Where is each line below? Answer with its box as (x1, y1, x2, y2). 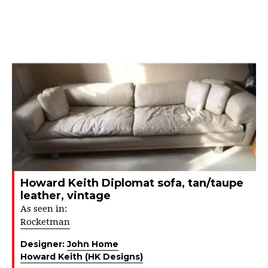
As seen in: (20, 203, 67, 215)
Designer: (20, 239, 67, 250)
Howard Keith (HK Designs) (20, 251, 143, 263)
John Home (67, 239, 118, 250)
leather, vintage (20, 189, 111, 203)
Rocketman (20, 217, 70, 228)
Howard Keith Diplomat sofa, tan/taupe (20, 176, 243, 190)
